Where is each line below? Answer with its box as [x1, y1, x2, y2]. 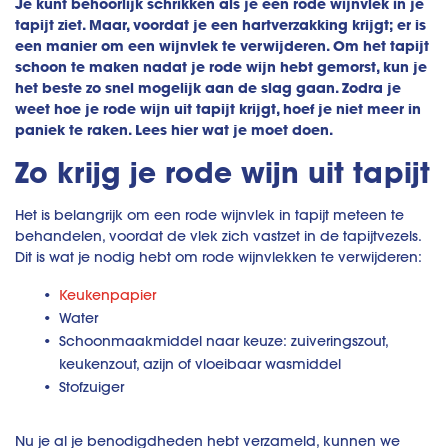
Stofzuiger [59, 378, 124, 397]
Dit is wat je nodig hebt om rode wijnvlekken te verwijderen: [15, 248, 422, 267]
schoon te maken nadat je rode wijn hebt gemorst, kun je [15, 57, 427, 77]
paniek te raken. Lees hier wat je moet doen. [15, 120, 333, 140]
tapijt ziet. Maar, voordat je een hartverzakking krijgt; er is [15, 15, 426, 35]
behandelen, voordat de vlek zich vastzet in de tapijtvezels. [15, 227, 421, 246]
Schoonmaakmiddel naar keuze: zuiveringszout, [59, 332, 388, 351]
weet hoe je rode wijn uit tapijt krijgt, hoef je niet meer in [15, 99, 421, 119]
